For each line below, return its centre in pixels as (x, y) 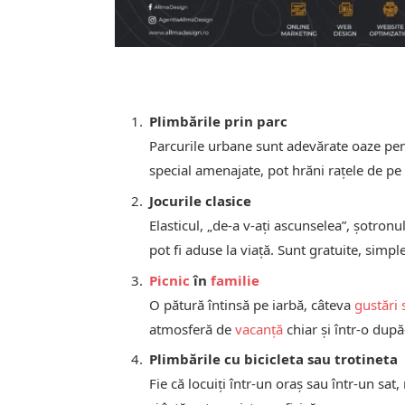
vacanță (259, 329)
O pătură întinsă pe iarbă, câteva (252, 304)
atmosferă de (193, 329)
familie (235, 280)
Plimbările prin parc (219, 122)
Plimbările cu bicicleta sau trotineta (274, 359)
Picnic (170, 280)
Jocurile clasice (201, 200)
